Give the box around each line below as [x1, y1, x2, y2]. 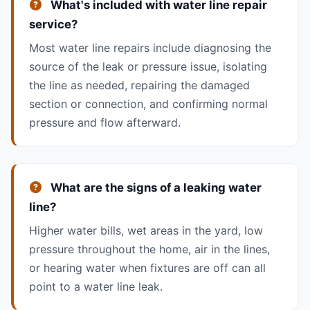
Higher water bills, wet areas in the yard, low [28, 224, 263, 238]
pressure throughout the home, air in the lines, [28, 242, 270, 257]
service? [28, 17, 77, 31]
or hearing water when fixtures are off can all [28, 261, 266, 275]
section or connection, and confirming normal [28, 96, 268, 111]
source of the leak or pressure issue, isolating [28, 59, 267, 73]
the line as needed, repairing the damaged [28, 77, 250, 92]
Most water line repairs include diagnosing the [28, 40, 271, 55]
